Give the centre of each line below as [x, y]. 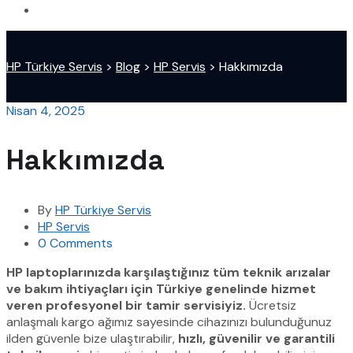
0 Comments [75, 243]
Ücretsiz [271, 306]
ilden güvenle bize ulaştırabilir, [92, 339]
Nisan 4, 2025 [46, 110]
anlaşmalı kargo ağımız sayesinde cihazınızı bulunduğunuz [169, 322]
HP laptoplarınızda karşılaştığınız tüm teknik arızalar [169, 273]
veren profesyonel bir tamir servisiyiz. [126, 306]
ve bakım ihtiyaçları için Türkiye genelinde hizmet [161, 289]
